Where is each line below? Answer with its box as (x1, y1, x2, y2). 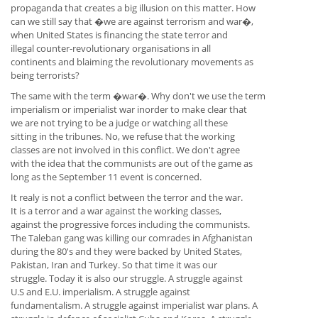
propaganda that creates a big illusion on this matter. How (11, 1, 256, 15)
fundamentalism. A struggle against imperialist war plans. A (11, 299, 258, 312)
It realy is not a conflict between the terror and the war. (11, 191, 243, 204)
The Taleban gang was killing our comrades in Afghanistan (11, 231, 253, 245)
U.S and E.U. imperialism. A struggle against (11, 285, 190, 299)
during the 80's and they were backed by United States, (11, 245, 242, 258)
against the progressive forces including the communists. (11, 218, 250, 231)
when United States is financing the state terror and (11, 28, 228, 42)
